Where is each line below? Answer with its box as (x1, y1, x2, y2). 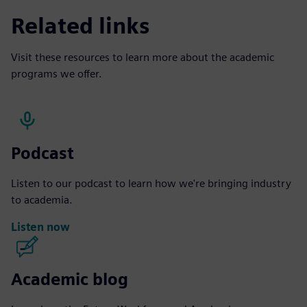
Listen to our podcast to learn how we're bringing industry (11, 176, 291, 190)
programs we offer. (11, 66, 102, 80)
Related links (11, 12, 149, 39)
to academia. (11, 193, 73, 206)
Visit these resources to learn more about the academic (11, 50, 274, 64)
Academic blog (11, 269, 128, 289)
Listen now (11, 221, 70, 234)
